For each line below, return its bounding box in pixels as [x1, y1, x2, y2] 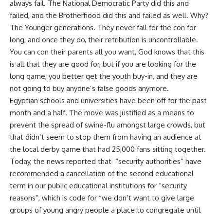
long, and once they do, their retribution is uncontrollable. [10, 35, 198, 45]
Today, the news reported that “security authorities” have [10, 157, 201, 166]
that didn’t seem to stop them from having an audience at [10, 132, 201, 142]
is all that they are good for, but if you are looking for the [10, 59, 196, 69]
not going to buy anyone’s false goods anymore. [10, 84, 169, 93]
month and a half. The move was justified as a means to [10, 108, 194, 118]
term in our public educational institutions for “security [10, 181, 187, 191]
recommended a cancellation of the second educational [10, 169, 194, 179]
